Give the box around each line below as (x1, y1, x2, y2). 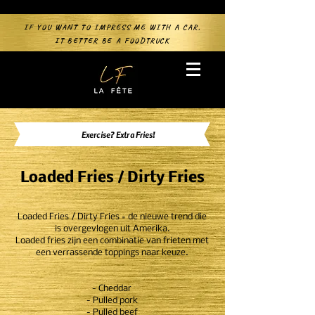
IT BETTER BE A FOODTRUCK (55, 35, 170, 45)
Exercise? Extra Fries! (82, 129, 156, 140)
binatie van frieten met (116, 236, 209, 245)
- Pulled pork (86, 296, 138, 305)
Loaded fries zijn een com (15, 236, 117, 245)
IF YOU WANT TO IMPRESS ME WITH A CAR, (24, 22, 201, 32)
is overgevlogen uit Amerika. (54, 224, 169, 233)
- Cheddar (92, 284, 131, 293)
